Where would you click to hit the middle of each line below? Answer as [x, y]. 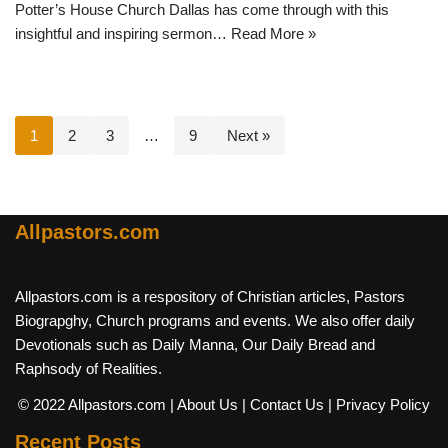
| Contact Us [283, 405]
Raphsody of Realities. [88, 369]
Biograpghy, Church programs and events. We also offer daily [215, 321]
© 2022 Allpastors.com [94, 405]
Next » [248, 136]
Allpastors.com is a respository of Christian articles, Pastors [210, 297]
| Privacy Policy [379, 405]
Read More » [273, 34]
